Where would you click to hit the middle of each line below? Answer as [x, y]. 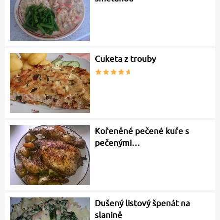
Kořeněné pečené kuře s [142, 131]
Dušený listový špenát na [143, 203]
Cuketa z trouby [125, 59]
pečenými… [118, 143]
